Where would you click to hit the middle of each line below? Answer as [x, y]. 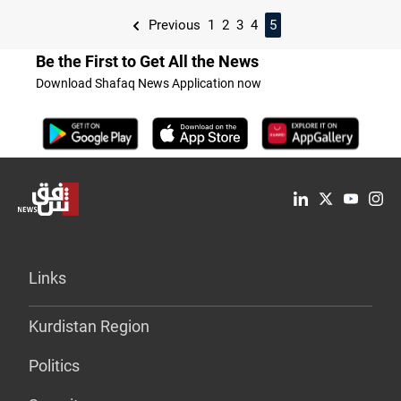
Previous [173, 25]
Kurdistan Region [89, 326]
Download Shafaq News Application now [149, 83]
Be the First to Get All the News [147, 61]
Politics [54, 365]
